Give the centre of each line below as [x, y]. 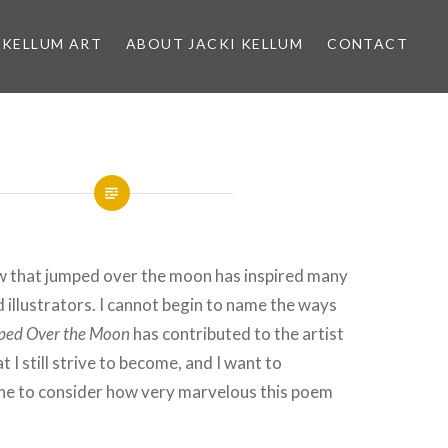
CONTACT [367, 43]
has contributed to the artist [237, 333]
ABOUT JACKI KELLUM [214, 43]
